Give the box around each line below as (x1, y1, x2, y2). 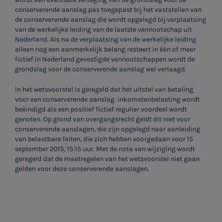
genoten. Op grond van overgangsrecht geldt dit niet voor (15, 114, 190, 123)
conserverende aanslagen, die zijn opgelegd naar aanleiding (15, 124, 200, 133)
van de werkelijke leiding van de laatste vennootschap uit (15, 25, 192, 34)
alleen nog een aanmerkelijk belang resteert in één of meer (15, 45, 196, 54)
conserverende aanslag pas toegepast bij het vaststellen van (15, 5, 202, 14)
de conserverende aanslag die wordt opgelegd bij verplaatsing (15, 15, 206, 24)
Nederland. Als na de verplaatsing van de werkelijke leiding (15, 35, 196, 44)
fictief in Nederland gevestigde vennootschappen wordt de (15, 55, 195, 63)
